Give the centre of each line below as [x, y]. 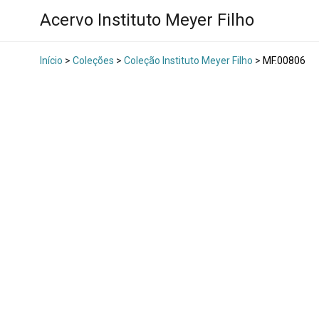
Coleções [93, 61]
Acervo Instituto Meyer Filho [147, 20]
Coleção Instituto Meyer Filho [188, 61]
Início [51, 61]
